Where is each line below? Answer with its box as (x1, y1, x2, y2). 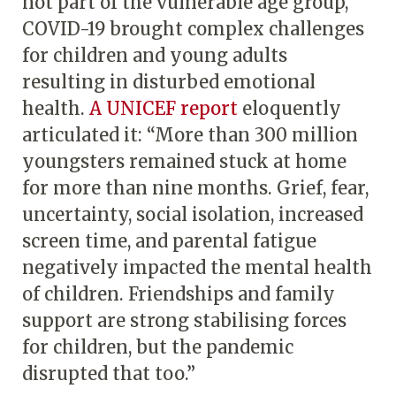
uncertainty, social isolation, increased (22, 202, 363, 225)
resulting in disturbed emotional (22, 70, 316, 93)
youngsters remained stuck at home (22, 149, 346, 172)
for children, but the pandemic (22, 335, 293, 358)
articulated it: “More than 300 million (22, 123, 358, 146)
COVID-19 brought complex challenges (22, 17, 364, 40)
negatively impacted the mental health (22, 255, 372, 278)
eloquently (238, 96, 341, 119)
